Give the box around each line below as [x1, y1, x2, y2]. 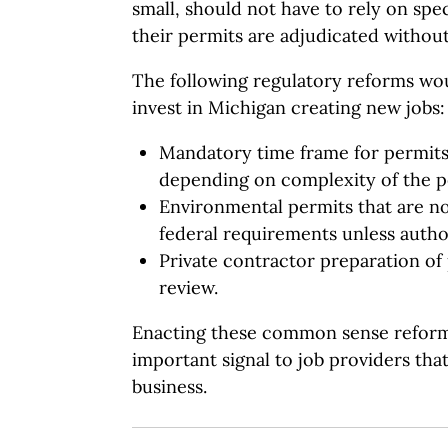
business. [132, 375, 207, 398]
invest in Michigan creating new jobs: [132, 96, 445, 119]
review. [159, 276, 218, 299]
